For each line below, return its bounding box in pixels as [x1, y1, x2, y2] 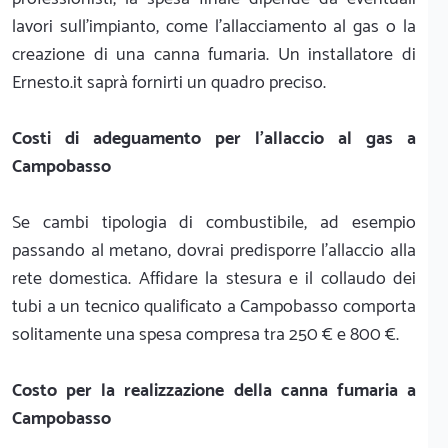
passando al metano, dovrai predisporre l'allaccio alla [12, 235, 416, 266]
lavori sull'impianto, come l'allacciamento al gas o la [12, 11, 416, 42]
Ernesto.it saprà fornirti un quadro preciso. [12, 67, 326, 98]
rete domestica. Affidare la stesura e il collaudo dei [12, 263, 416, 294]
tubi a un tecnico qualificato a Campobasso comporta [12, 291, 416, 322]
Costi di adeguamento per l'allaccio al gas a [12, 123, 416, 154]
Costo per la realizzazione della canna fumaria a [12, 375, 416, 406]
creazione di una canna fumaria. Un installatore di [12, 39, 416, 70]
